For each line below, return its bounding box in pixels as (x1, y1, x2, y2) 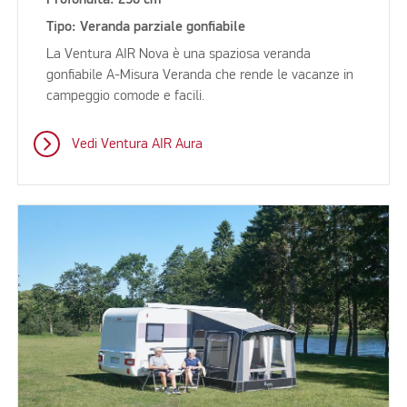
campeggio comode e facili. (46, 89, 205, 104)
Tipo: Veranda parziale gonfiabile (46, 20, 246, 35)
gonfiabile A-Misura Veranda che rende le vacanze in (46, 68, 354, 84)
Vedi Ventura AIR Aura (71, 137, 203, 153)
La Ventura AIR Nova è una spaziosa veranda (46, 47, 312, 63)
